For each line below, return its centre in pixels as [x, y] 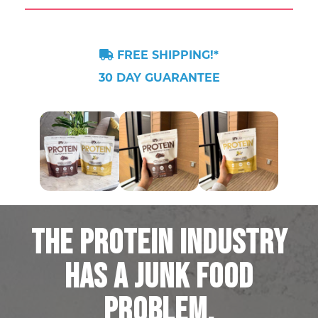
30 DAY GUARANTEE [159, 78]
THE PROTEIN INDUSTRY [159, 243]
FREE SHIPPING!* [166, 55]
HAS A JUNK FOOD [159, 277]
